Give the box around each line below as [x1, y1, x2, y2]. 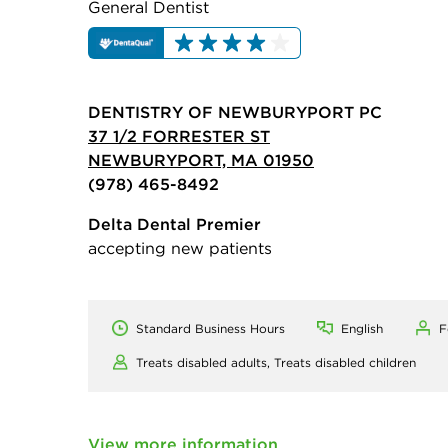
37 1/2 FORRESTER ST [88, 126, 270, 147]
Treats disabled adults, [136, 355, 274, 371]
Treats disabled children [274, 355, 416, 371]
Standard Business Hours [136, 321, 285, 337]
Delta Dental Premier [88, 214, 261, 235]
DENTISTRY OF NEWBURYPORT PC [88, 102, 382, 123]
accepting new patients [88, 238, 272, 259]
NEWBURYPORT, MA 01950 [88, 150, 314, 171]
